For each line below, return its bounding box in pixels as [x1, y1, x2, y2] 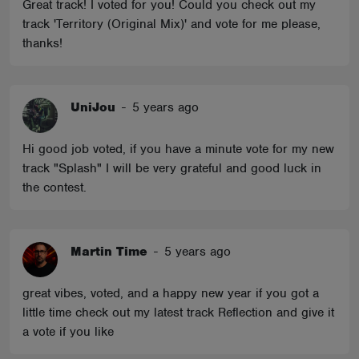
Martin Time [71, 244, 147, 260]
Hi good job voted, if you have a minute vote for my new [22, 141, 334, 157]
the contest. [22, 179, 87, 196]
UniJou [71, 99, 115, 115]
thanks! [22, 35, 63, 51]
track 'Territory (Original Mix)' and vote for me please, [22, 16, 321, 32]
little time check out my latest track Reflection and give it [22, 305, 334, 321]
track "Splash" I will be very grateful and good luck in [22, 160, 321, 176]
